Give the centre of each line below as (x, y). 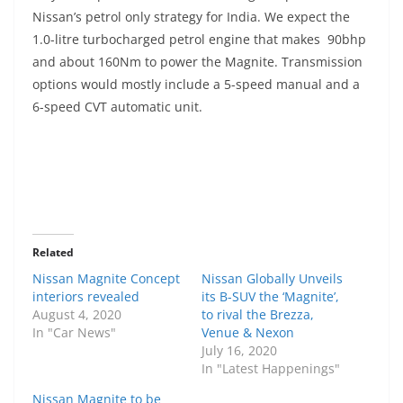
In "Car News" (74, 333)
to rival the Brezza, (258, 315)
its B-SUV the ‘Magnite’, (270, 297)
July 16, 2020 (239, 351)
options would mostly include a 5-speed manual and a (196, 85)
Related (53, 253)
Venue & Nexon (248, 333)
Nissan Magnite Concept (106, 279)
